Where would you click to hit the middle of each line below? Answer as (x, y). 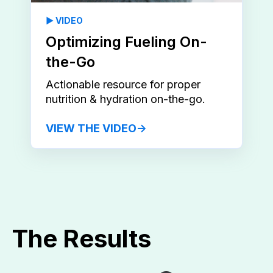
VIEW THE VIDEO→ (96, 129)
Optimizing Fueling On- (126, 42)
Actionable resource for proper (123, 85)
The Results (82, 239)
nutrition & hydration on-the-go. (126, 99)
